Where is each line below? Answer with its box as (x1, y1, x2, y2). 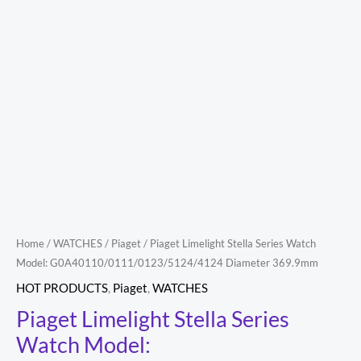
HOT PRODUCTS (16, 281, 108, 296)
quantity (15, 17, 60, 31)
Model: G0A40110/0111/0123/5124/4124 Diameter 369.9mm (16, 256, 318, 270)
